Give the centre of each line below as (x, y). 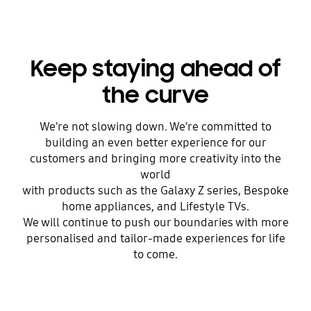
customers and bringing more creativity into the (155, 159)
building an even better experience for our (155, 143)
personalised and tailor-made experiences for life (155, 239)
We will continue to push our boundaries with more (155, 223)
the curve (155, 95)
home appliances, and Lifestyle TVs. (155, 207)
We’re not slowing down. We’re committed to (155, 127)
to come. (155, 255)
